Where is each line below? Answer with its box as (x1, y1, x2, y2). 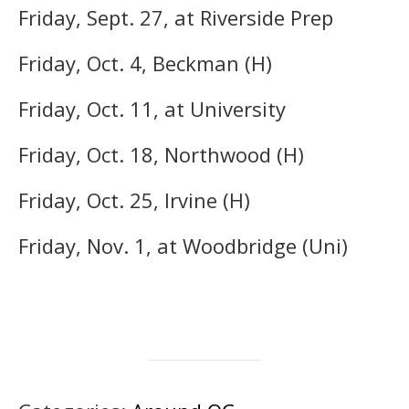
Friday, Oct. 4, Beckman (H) (18, 48, 272, 77)
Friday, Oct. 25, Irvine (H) (18, 185, 250, 214)
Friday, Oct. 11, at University (18, 94, 286, 122)
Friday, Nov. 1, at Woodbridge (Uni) (18, 231, 348, 259)
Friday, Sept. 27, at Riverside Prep (18, 3, 333, 31)
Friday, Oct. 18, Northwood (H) (18, 140, 304, 168)
